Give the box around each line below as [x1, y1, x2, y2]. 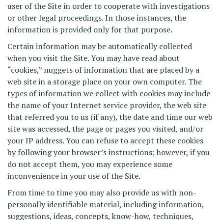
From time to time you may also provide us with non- [7, 187, 196, 198]
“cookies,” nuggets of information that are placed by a [7, 64, 199, 75]
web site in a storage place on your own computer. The [7, 76, 202, 87]
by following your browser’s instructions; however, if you [7, 147, 210, 158]
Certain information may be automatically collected [7, 41, 192, 52]
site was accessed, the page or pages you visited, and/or [7, 123, 203, 134]
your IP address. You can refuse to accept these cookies [7, 135, 203, 146]
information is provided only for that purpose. [7, 24, 172, 35]
